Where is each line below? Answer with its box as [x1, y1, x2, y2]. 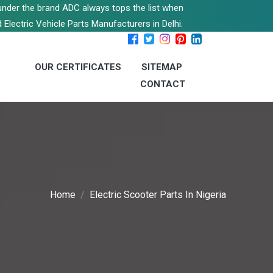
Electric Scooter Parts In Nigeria [90, 189, 226, 201]
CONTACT [140, 79, 185, 90]
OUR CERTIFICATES [35, 62, 121, 73]
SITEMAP [141, 62, 182, 73]
